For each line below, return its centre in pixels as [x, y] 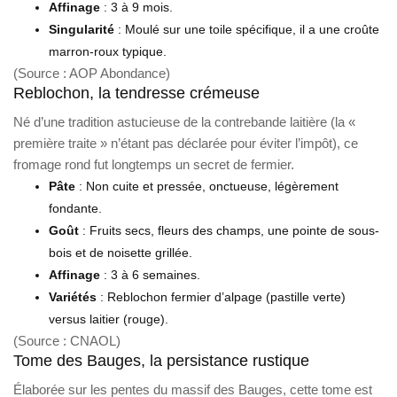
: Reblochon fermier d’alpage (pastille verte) [221, 296]
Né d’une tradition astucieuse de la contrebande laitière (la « [184, 121]
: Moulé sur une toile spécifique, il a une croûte [247, 29]
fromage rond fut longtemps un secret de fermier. [154, 164]
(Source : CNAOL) [67, 340]
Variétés [73, 296]
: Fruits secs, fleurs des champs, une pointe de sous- [229, 230]
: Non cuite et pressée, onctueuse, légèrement [207, 186]
